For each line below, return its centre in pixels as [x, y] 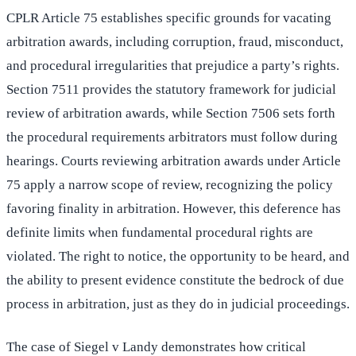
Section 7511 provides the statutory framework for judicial [171, 90]
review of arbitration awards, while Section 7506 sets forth [171, 114]
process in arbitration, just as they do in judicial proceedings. [178, 304]
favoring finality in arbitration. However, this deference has [174, 209]
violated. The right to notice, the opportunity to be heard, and [178, 257]
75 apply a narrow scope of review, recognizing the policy [170, 185]
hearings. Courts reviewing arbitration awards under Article [174, 161]
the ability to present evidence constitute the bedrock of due [175, 281]
